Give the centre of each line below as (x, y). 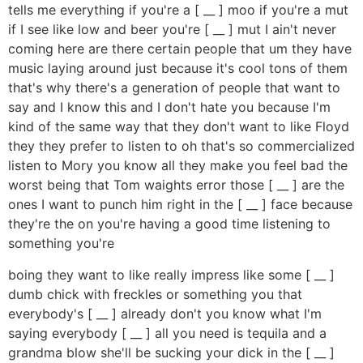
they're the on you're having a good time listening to (169, 224)
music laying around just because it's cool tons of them (178, 68)
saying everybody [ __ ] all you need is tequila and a (167, 333)
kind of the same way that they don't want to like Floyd (179, 127)
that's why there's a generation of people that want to (174, 88)
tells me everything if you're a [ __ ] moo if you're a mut (178, 10)
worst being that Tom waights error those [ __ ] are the (176, 185)
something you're (61, 243)
